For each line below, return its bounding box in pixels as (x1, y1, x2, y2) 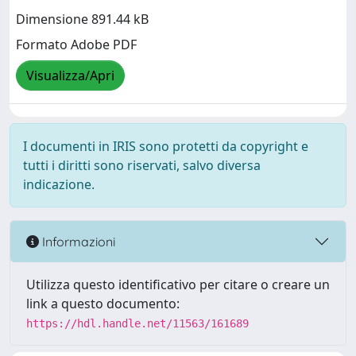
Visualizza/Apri (26, 67, 114, 85)
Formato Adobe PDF (16, 36, 137, 54)
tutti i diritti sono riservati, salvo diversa (23, 157, 261, 174)
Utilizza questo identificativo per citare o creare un (26, 276, 330, 293)
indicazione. (23, 176, 95, 193)
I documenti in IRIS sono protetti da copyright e (23, 137, 308, 155)
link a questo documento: (26, 295, 180, 312)
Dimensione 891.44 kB (16, 10, 149, 29)
